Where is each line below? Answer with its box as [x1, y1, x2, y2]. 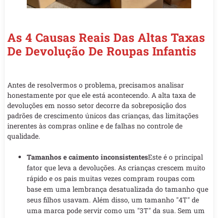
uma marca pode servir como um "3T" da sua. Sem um [27, 205, 205, 215]
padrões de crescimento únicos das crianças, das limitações [7, 110, 199, 120]
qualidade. [7, 131, 40, 141]
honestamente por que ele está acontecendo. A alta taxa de [7, 90, 196, 100]
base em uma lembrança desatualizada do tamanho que [27, 184, 208, 194]
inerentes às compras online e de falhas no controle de [7, 121, 182, 130]
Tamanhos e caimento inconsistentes [27, 152, 148, 162]
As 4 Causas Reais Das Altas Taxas [7, 29, 205, 45]
